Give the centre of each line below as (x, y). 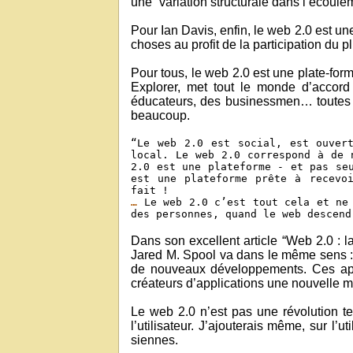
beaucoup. (160, 115)
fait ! (150, 190)
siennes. (154, 340)
